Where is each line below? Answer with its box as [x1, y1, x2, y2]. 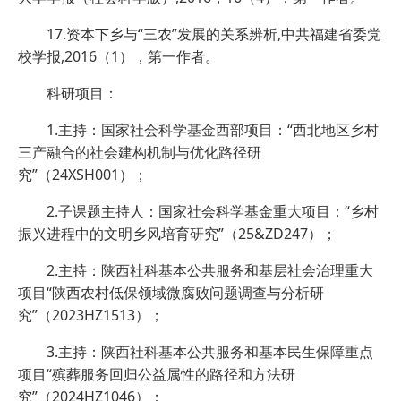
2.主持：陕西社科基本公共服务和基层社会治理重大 [47, 260, 373, 281]
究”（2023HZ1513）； [18, 305, 164, 326]
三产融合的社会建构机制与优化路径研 [18, 142, 261, 163]
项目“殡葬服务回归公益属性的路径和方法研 [18, 364, 295, 385]
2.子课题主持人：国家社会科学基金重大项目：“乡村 [47, 201, 379, 222]
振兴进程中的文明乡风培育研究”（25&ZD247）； [18, 224, 337, 244]
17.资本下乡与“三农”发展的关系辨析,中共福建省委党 [47, 24, 381, 45]
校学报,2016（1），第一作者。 [18, 47, 219, 67]
